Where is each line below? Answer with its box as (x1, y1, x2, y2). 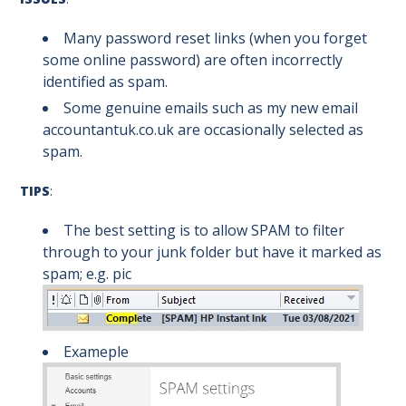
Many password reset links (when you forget (63, 28, 367, 48)
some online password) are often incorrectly (43, 50, 343, 70)
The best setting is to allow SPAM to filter (63, 220, 344, 240)
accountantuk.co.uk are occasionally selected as (43, 120, 363, 140)
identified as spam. (43, 72, 168, 92)
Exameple (63, 342, 132, 362)
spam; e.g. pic (43, 264, 135, 284)
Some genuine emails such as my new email (63, 98, 358, 118)
